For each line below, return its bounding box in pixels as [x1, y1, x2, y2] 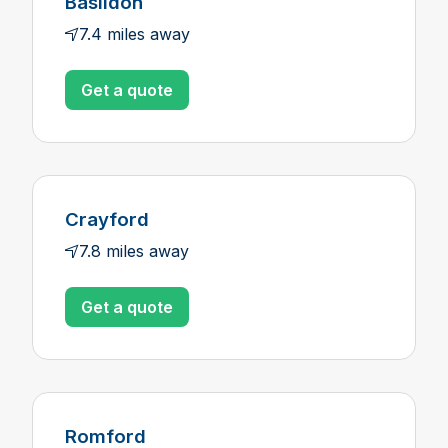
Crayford [65, 208, 149, 231]
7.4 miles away [79, 24, 190, 44]
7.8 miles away [79, 241, 189, 261]
